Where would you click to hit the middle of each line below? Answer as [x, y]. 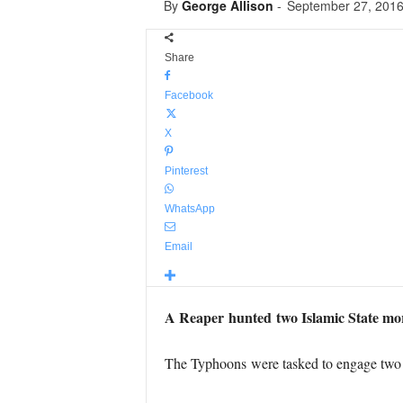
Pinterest [186, 171]
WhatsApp [189, 209]
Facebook [188, 95]
